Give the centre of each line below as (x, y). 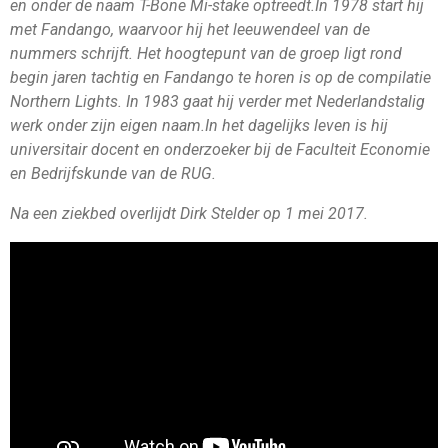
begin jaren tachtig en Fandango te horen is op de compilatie (220, 78)
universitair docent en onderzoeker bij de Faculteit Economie (220, 150)
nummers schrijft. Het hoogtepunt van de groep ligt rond (206, 54)
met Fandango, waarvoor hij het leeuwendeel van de (190, 30)
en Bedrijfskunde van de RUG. (113, 174)
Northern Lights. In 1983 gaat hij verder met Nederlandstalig (217, 102)
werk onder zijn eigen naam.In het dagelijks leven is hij (199, 126)
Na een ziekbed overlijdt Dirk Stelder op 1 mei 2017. (189, 214)
